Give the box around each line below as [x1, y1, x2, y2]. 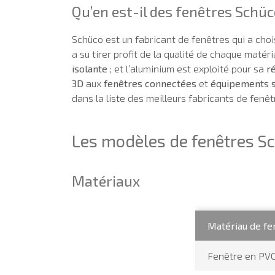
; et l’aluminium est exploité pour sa [107, 62, 266, 74]
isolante [72, 62, 107, 74]
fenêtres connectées [104, 77, 196, 89]
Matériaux [72, 171, 140, 190]
